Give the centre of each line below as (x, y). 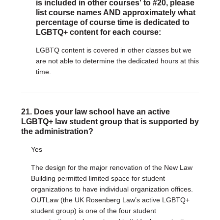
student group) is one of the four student (93, 211)
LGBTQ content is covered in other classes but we (113, 50)
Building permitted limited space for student (98, 178)
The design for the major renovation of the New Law (111, 167)
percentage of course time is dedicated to (112, 22)
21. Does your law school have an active (95, 112)
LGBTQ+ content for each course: (98, 32)
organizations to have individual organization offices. (112, 189)
